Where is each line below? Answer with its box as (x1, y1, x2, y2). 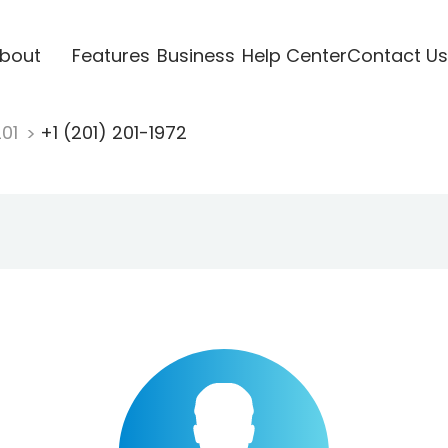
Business (156, 42, 235, 68)
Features (71, 42, 150, 68)
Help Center (241, 42, 347, 68)
